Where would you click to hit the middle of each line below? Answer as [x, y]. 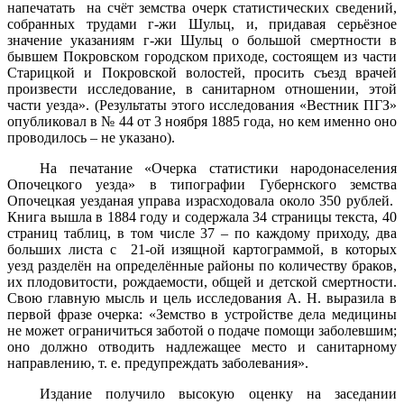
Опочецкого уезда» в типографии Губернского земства [202, 185]
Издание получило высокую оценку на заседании [218, 394]
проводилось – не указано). [91, 138]
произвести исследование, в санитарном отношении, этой [202, 89]
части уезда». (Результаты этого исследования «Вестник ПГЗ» [202, 106]
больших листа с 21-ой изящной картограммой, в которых [202, 250]
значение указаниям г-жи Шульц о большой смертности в [202, 41]
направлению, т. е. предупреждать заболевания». [158, 363]
